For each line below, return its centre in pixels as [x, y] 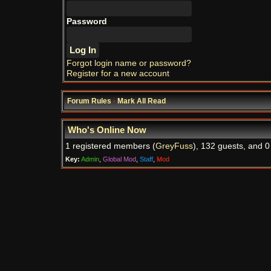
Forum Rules [89, 101]
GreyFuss [174, 146]
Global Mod [119, 159]
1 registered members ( [110, 146]
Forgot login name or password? [129, 63]
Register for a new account [118, 73]
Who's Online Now [107, 130]
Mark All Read [142, 101]
